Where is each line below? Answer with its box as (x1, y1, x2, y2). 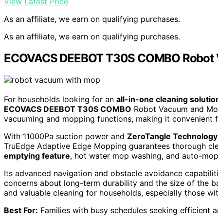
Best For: (4, 205, 38, 215)
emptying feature (4, 151, 70, 161)
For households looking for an (4, 94, 116, 104)
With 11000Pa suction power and (4, 131, 127, 141)
